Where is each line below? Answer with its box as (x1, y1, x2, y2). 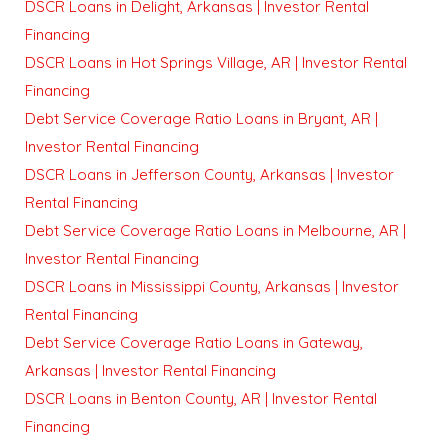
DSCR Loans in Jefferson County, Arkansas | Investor (25, 164, 394, 184)
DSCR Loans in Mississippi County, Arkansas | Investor (25, 276, 399, 296)
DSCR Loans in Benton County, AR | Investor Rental (25, 388, 377, 408)
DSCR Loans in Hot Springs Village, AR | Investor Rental (25, 52, 407, 72)
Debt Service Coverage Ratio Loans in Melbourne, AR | (25, 220, 406, 240)
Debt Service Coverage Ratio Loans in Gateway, (25, 332, 363, 352)
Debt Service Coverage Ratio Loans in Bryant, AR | (25, 108, 378, 128)
